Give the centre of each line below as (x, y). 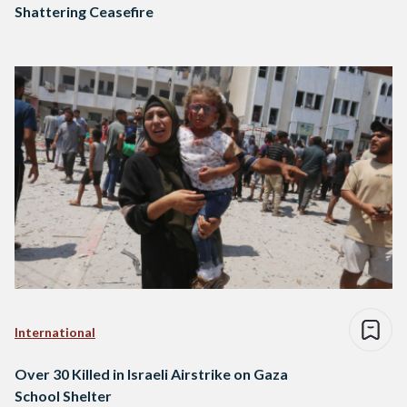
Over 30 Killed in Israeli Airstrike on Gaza (151, 374)
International (55, 333)
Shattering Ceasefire (84, 12)
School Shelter (63, 396)
